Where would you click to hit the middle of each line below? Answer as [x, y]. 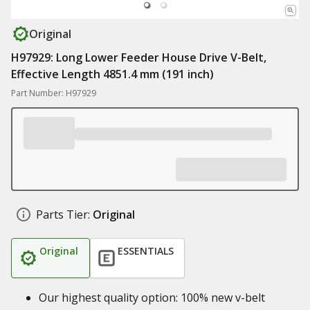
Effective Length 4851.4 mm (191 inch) [112, 74]
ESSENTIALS [146, 251]
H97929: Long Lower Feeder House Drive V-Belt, [139, 57]
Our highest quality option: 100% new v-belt [152, 298]
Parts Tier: [63, 215]
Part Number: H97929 [54, 93]
